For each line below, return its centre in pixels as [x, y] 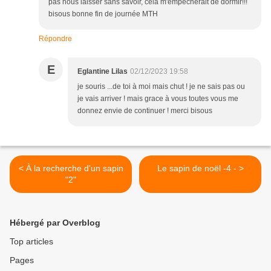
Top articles [31, 242]
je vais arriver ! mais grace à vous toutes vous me [158, 99]
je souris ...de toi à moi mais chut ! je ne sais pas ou [161, 87]
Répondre [55, 39]
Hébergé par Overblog [55, 223]
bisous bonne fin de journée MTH [103, 14]
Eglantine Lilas [103, 72]
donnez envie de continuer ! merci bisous [145, 111]
